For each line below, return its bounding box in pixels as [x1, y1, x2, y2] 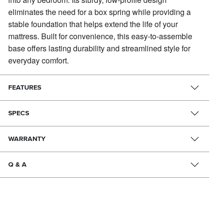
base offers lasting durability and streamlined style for [8, 43, 191, 54]
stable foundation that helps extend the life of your [8, 18, 178, 30]
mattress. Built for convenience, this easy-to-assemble [8, 31, 193, 42]
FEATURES [8, 83, 42, 92]
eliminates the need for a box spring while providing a [8, 6, 191, 18]
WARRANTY [8, 135, 46, 143]
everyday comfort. [8, 55, 69, 66]
